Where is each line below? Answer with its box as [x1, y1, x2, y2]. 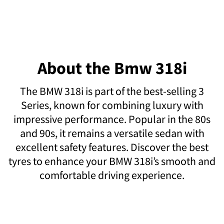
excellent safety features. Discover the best [15, 140, 208, 154]
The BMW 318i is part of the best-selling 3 [20, 84, 204, 98]
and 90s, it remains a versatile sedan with [19, 126, 204, 140]
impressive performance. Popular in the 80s [13, 112, 210, 126]
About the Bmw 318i [37, 57, 187, 78]
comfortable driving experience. [39, 168, 184, 182]
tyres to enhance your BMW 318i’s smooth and [8, 154, 215, 168]
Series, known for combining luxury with [20, 98, 203, 112]
